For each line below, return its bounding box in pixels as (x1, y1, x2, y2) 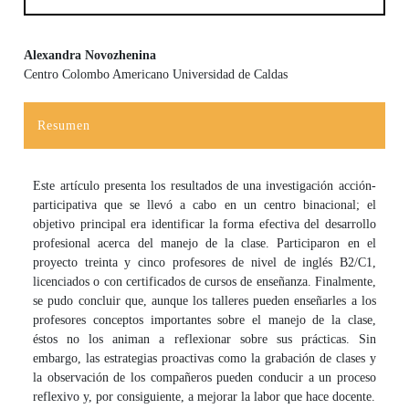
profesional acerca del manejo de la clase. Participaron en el (33, 236, 376, 250)
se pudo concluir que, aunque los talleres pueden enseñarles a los (33, 293, 376, 308)
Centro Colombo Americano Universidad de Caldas (24, 67, 288, 81)
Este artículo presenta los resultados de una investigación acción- (33, 178, 376, 193)
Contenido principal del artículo (24, 75, 262, 96)
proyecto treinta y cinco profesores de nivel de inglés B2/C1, (33, 255, 376, 269)
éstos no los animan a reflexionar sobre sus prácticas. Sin (33, 331, 376, 346)
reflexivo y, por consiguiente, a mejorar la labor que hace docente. (33, 389, 376, 404)
